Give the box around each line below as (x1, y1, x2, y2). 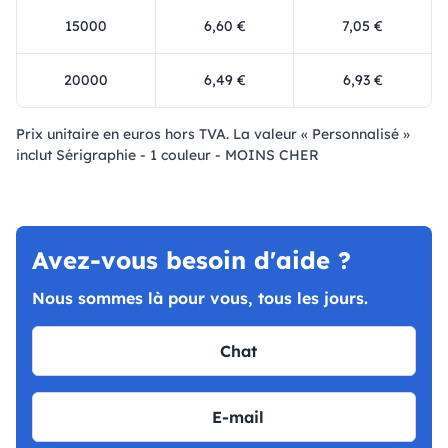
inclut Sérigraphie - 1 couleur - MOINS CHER (16, 146, 319, 165)
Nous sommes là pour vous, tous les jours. (32, 288, 368, 309)
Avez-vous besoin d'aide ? (32, 245, 351, 276)
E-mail (212, 407, 264, 428)
